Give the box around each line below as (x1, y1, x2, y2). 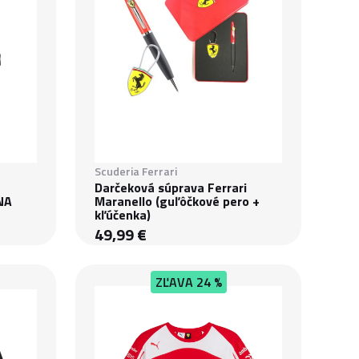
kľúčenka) (95, 205, 151, 224)
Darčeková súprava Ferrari (95, 178, 247, 197)
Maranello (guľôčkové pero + (95, 192, 260, 211)
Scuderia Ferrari (95, 163, 177, 179)
